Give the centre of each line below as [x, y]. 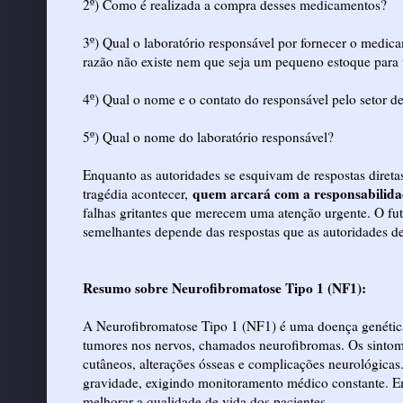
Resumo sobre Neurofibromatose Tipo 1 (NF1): [224, 287]
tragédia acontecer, [135, 193]
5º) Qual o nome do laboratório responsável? [208, 136]
